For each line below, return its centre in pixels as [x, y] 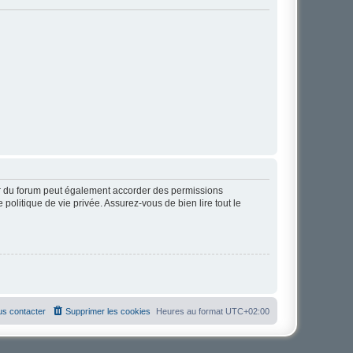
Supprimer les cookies [108, 311]
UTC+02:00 [247, 311]
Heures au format [191, 311]
